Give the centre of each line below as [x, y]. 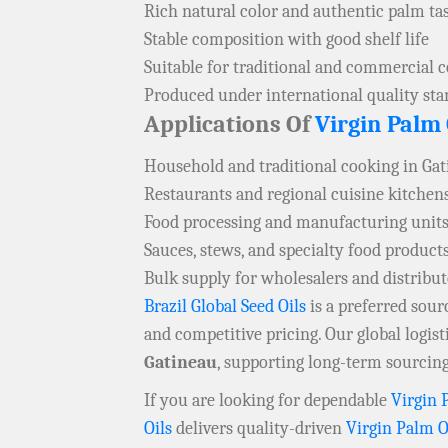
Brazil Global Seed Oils [225, 307]
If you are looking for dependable [267, 401]
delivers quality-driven [259, 429]
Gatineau [180, 363]
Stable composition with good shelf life [286, 40]
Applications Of [229, 124]
